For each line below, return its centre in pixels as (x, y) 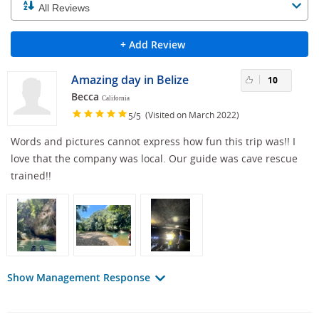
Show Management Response (80, 278)
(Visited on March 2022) (190, 114)
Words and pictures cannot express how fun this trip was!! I (153, 142)
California (116, 99)
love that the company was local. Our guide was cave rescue (154, 159)
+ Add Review (152, 45)
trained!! (31, 176)
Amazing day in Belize (130, 80)
